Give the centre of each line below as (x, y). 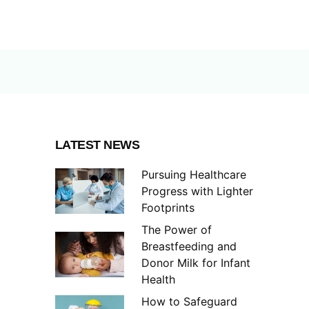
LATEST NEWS (97, 145)
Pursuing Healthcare (193, 175)
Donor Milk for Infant (196, 263)
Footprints (169, 208)
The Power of (176, 230)
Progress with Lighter (197, 191)
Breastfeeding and (189, 247)
